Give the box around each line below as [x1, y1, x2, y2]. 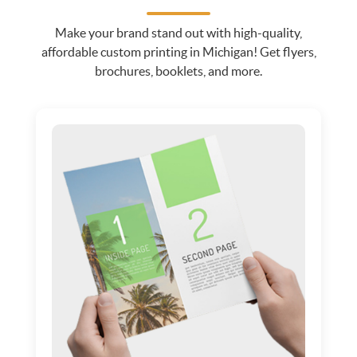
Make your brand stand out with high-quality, [55, 25, 302, 40]
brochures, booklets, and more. [95, 63, 262, 78]
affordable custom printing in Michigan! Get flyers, [41, 44, 316, 59]
